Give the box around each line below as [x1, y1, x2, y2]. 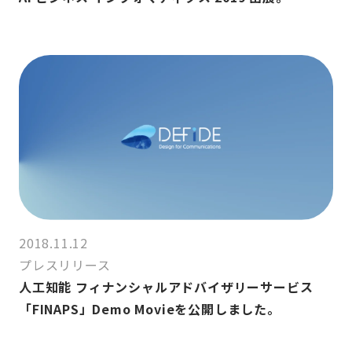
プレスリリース [19, 255, 111, 275]
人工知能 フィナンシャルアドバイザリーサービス [19, 277, 313, 297]
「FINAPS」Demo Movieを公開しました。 [19, 299, 280, 319]
